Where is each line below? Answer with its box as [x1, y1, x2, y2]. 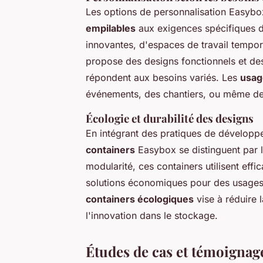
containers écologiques [86, 193, 194, 205]
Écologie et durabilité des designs [86, 111, 254, 126]
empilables [86, 22, 136, 35]
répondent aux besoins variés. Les [86, 72, 240, 84]
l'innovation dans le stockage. [86, 210, 218, 222]
